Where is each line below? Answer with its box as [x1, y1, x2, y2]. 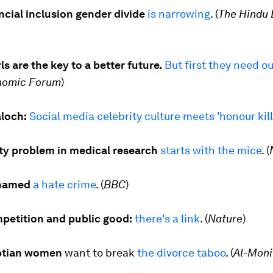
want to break [65, 246, 137, 260]
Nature [208, 212, 243, 225]
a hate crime [33, 178, 96, 191]
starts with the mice [160, 144, 261, 157]
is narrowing [147, 7, 210, 21]
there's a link [135, 212, 200, 225]
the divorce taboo [137, 246, 225, 260]
